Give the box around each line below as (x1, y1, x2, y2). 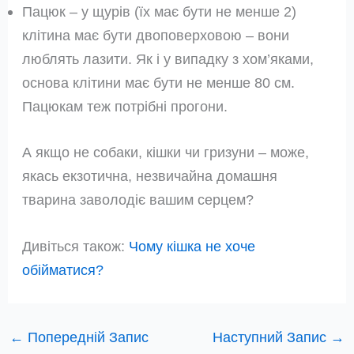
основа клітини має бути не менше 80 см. (22, 74, 296, 92)
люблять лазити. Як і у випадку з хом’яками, (22, 51, 314, 68)
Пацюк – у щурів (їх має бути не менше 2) (22, 3, 297, 21)
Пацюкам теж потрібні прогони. (22, 98, 228, 115)
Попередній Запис (23, 328, 149, 345)
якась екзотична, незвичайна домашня (22, 167, 278, 184)
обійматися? (22, 261, 104, 278)
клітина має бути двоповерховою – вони (22, 27, 290, 44)
